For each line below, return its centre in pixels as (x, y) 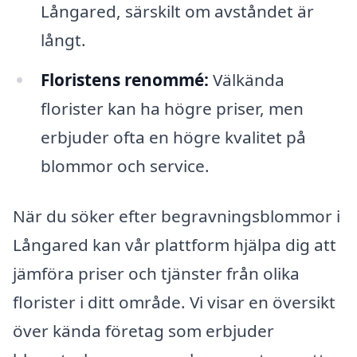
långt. (63, 39)
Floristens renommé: (124, 79)
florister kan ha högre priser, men (172, 108)
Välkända (246, 79)
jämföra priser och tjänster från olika (156, 274)
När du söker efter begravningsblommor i (177, 216)
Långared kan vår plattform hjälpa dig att (175, 245)
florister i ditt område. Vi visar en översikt (174, 302)
